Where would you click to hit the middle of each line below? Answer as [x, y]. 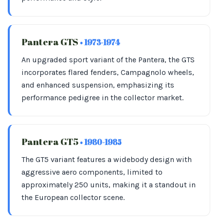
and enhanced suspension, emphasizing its [98, 85]
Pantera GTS [51, 42]
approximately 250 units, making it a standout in [109, 185]
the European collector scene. [73, 197]
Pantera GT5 [51, 142]
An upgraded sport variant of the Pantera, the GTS [108, 60]
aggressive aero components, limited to [92, 172]
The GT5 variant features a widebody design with [107, 159]
